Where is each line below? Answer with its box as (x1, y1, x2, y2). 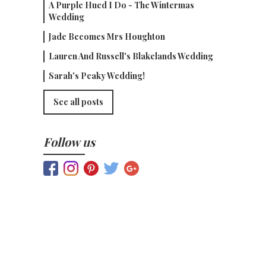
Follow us (43, 134, 95, 150)
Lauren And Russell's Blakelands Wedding (48, 50, 213, 62)
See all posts (53, 96, 103, 108)
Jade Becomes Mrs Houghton (48, 31, 165, 43)
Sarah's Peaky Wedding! (48, 70, 145, 82)
